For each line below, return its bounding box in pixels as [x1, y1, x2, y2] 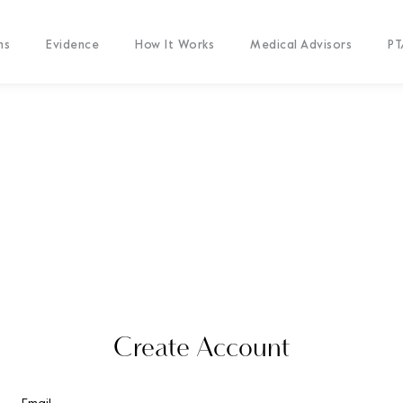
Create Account [112, 333, 291, 363]
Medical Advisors [250, 37, 353, 51]
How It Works [135, 37, 215, 51]
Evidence [46, 37, 100, 51]
